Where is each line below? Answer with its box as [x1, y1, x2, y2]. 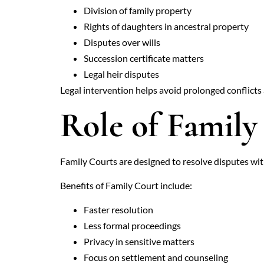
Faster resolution [84, 204, 153, 216]
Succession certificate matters [84, 52, 204, 64]
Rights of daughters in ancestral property [84, 21, 249, 32]
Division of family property [84, 5, 192, 16]
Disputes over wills [84, 37, 160, 48]
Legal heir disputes [84, 68, 159, 80]
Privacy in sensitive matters [84, 236, 194, 247]
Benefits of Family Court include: [60, 179, 192, 191]
